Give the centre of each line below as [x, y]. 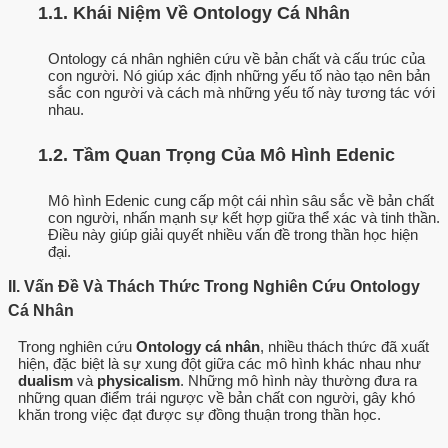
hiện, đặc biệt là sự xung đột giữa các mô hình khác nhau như [219, 363]
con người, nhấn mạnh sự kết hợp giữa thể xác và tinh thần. [244, 217]
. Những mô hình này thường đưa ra [298, 380]
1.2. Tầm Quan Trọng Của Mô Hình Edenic [216, 155]
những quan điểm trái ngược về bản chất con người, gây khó [216, 397]
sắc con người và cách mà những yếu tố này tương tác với [241, 92]
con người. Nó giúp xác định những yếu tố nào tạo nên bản [239, 75]
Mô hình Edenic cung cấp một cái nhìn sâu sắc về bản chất [241, 200]
